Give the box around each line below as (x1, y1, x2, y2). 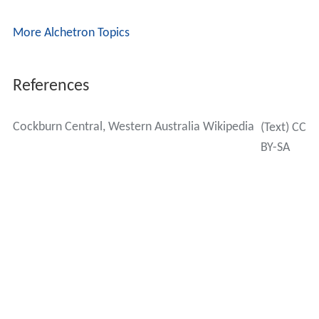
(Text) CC (260, 120, 306, 135)
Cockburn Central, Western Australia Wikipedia (12, 120, 254, 134)
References (12, 77, 89, 95)
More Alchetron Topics (12, 26, 130, 40)
